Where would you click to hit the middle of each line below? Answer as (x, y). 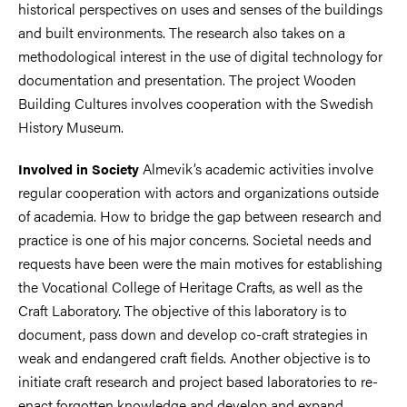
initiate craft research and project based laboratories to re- (198, 381)
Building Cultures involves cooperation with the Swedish (196, 103)
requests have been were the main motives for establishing (200, 263)
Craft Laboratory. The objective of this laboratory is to (183, 310)
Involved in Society (79, 169)
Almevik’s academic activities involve (256, 169)
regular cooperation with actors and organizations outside (199, 192)
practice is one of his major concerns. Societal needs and (195, 239)
